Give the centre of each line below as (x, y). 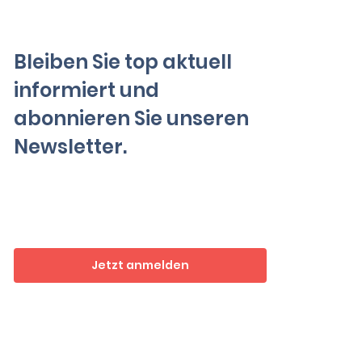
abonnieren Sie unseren (132, 119)
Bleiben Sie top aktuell (123, 62)
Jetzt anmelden (140, 265)
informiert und (87, 90)
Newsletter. (71, 147)
